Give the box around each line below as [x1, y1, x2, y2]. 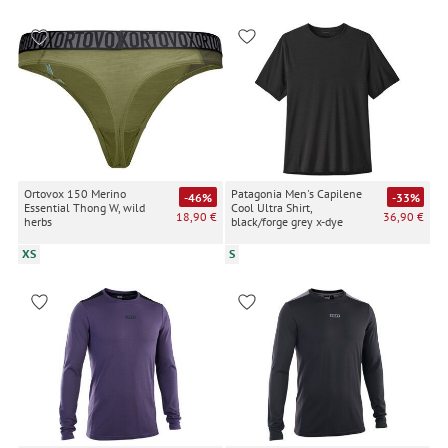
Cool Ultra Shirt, [231, 200, 313, 216]
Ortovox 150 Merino [23, 186, 126, 202]
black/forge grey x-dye [231, 214, 344, 230]
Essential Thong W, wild [23, 200, 145, 216]
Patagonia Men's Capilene [231, 186, 363, 202]
